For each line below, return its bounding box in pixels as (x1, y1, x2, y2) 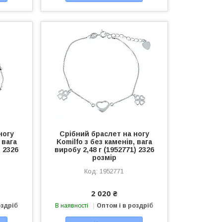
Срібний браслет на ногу (59, 129, 149, 138)
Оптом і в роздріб (97, 202, 154, 209)
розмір (92, 153, 116, 162)
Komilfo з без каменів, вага (56, 137, 152, 146)
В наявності (55, 202, 89, 209)
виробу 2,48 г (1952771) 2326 (54, 145, 154, 154)
